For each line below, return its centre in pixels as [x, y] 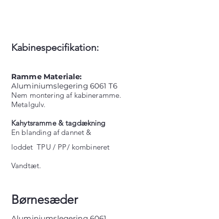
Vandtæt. [26, 165]
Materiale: [63, 77]
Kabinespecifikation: [55, 47]
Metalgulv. [29, 104]
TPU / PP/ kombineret [71, 147]
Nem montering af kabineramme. [67, 95]
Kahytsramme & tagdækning [58, 123]
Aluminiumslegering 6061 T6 [64, 86]
